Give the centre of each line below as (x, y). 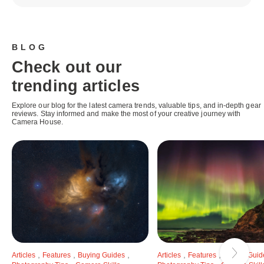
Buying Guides (101, 255)
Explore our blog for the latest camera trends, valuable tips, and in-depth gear (136, 105)
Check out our (67, 67)
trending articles (76, 86)
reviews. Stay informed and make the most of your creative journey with (126, 113)
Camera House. (37, 122)
